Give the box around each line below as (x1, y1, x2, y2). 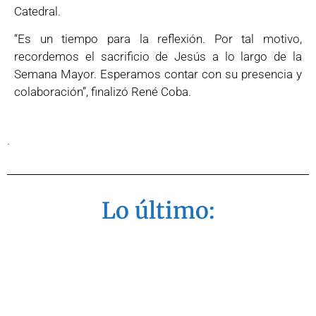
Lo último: (101, 197, 215, 226)
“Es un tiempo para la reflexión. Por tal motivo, (14, 31, 302, 46)
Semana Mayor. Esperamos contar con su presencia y (14, 66, 302, 81)
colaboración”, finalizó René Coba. (14, 84, 191, 99)
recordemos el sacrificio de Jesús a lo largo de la (14, 49, 302, 63)
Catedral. (14, 4, 61, 18)
